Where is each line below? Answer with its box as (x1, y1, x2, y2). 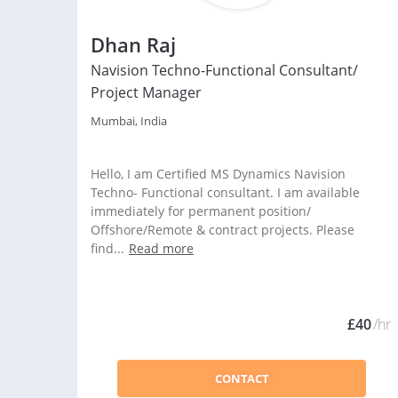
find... (91, 240, 124, 257)
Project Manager (91, 83, 202, 102)
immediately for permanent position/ (91, 203, 311, 219)
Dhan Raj (91, 31, 176, 58)
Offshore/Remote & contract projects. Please (91, 221, 354, 238)
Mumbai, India (91, 113, 167, 129)
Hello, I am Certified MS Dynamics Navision (91, 165, 346, 182)
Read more (129, 240, 194, 257)
